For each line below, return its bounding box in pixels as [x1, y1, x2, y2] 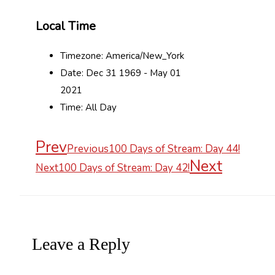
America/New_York [106, 50, 184, 63]
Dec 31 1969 [86, 67, 141, 80]
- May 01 [141, 67, 181, 80]
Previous [67, 142, 109, 157]
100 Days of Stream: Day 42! [58, 161, 190, 176]
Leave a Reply [32, 234, 130, 254]
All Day [85, 101, 117, 114]
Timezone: [60, 50, 106, 63]
